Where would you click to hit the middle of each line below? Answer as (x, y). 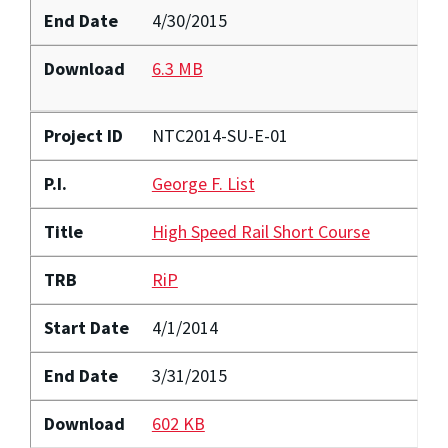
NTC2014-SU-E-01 (219, 136)
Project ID (83, 136)
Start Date (86, 328)
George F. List (203, 184)
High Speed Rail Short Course (260, 232)
